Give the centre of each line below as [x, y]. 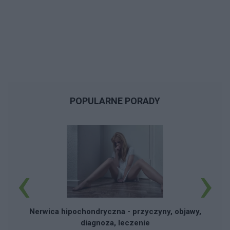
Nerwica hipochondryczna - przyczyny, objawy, [115, 211]
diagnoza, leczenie [115, 223]
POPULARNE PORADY [115, 101]
